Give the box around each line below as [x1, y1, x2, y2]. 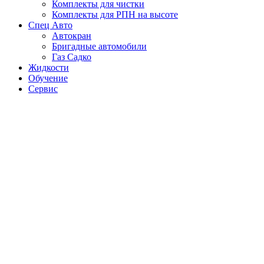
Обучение [28, 73, 68, 84]
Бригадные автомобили [52, 41, 147, 52]
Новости [4, 103, 75, 125]
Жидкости [28, 62, 69, 73]
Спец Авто [28, 20, 72, 31]
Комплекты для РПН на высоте [52, 9, 178, 20]
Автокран [52, 31, 91, 41]
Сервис [28, 84, 58, 94]
